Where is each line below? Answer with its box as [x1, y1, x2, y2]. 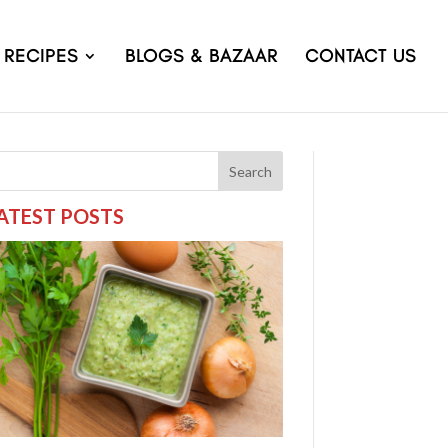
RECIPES [4, 45, 78, 67]
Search [228, 162, 272, 180]
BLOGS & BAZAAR [125, 45, 278, 67]
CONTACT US [305, 45, 416, 67]
